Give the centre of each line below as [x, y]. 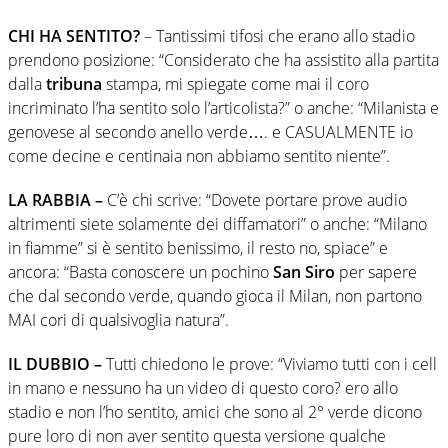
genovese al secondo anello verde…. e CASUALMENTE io [210, 131]
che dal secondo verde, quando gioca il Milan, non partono [215, 295]
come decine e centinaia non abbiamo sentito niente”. [199, 155]
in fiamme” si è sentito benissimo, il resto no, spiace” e [198, 247]
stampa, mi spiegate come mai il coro [235, 83]
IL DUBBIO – [55, 363]
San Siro [304, 271]
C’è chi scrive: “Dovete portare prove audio [255, 199]
